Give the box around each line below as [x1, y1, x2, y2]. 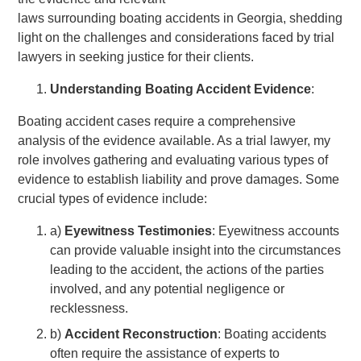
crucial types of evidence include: [18, 191, 208, 205]
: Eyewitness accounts [212, 223, 340, 238]
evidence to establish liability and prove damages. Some [18, 172, 340, 186]
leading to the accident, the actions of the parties [50, 262, 325, 276]
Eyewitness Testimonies [64, 223, 213, 238]
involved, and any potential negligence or [50, 281, 285, 296]
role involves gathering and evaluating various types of [18, 152, 329, 167]
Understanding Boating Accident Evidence [50, 81, 312, 96]
